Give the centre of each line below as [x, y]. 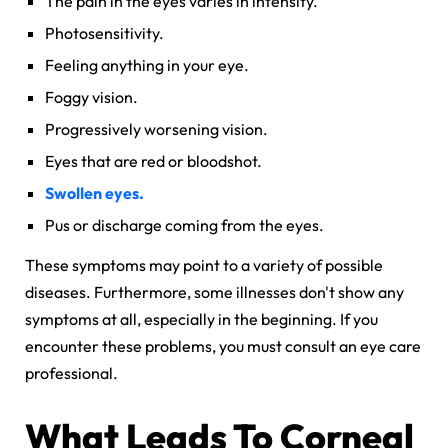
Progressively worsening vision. [158, 128]
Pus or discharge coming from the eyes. [186, 224]
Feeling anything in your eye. [147, 64]
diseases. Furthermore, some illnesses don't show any [214, 291]
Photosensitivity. [106, 32]
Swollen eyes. [94, 192]
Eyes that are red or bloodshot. [155, 160]
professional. [71, 372]
